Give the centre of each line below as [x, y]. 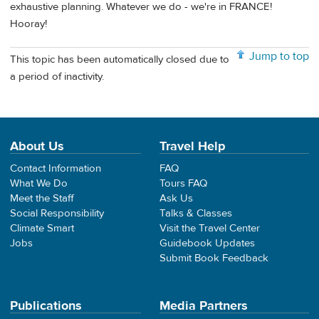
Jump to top [279, 57]
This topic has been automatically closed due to [120, 60]
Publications [46, 306]
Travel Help [193, 147]
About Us [37, 147]
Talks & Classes [196, 214]
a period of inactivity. [57, 77]
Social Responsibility [57, 214]
